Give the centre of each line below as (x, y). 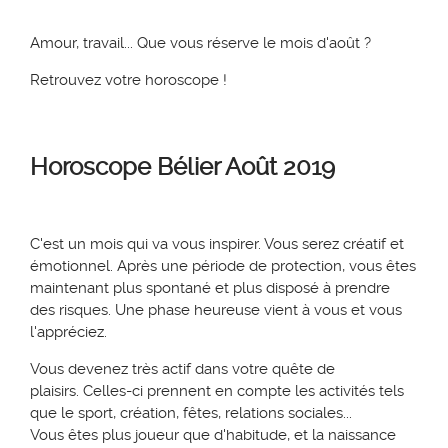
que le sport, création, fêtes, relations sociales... (193, 413)
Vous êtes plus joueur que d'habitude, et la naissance (213, 435)
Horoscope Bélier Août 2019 (182, 167)
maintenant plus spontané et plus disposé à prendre (210, 288)
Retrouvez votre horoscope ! (128, 80)
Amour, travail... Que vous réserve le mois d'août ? (200, 43)
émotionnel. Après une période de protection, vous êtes (223, 266)
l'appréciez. (70, 332)
